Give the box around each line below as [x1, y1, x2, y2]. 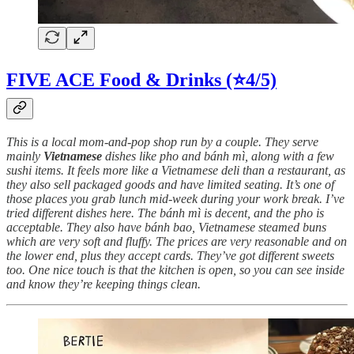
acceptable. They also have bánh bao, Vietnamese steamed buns [6, 220, 326, 234]
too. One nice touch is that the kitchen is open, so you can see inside [6, 262, 345, 277]
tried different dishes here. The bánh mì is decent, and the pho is [6, 205, 324, 220]
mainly [6, 149, 43, 163]
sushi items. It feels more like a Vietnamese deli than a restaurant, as [6, 163, 345, 177]
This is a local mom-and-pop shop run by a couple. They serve [6, 134, 318, 149]
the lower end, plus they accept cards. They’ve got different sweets [6, 248, 334, 262]
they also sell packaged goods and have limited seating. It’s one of [6, 177, 334, 191]
